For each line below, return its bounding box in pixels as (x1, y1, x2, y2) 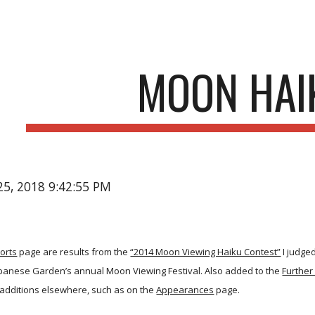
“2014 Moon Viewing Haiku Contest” (130, 245, 281, 258)
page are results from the (17, 245, 129, 258)
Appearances (156, 283, 214, 296)
